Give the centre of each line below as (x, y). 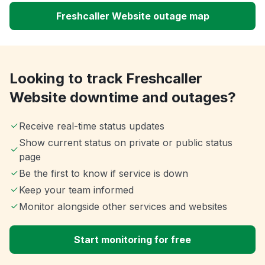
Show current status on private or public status (125, 143)
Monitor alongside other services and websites (123, 207)
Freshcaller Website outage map (132, 16)
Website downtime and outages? (123, 98)
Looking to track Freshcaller (106, 79)
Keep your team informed (76, 190)
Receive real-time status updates (92, 126)
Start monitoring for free (132, 240)
